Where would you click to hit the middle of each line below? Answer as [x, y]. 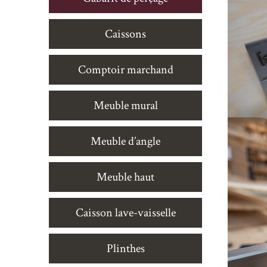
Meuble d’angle [125, 141]
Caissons [125, 34]
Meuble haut [125, 177]
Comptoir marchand [125, 70]
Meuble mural [125, 105]
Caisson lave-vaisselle [125, 213]
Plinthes [125, 249]
